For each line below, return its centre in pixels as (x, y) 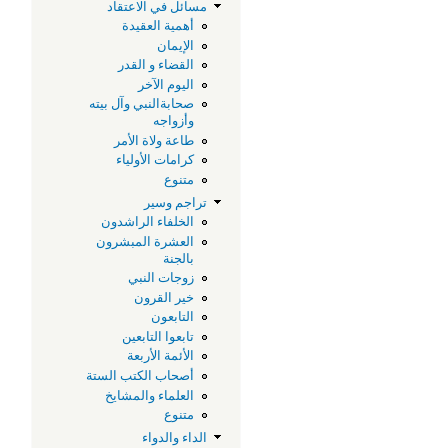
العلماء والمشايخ (150, 395)
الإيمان (176, 45)
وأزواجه (174, 121)
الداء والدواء (175, 437)
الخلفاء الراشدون (148, 222)
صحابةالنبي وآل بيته (142, 104)
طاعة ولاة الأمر (154, 140)
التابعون (173, 317)
